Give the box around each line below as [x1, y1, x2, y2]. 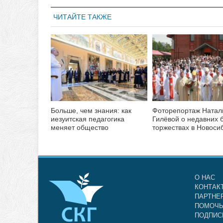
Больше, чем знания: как [51, 106, 131, 114]
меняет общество [51, 123, 109, 131]
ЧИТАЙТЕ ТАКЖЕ [53, 12, 111, 21]
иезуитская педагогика [51, 114, 124, 123]
